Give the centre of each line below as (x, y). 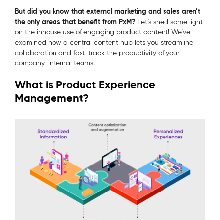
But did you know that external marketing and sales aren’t (108, 12)
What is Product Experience (85, 85)
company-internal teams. (55, 63)
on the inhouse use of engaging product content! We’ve (102, 32)
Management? (52, 98)
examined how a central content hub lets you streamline (104, 43)
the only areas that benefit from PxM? (75, 22)
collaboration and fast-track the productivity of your (97, 53)
